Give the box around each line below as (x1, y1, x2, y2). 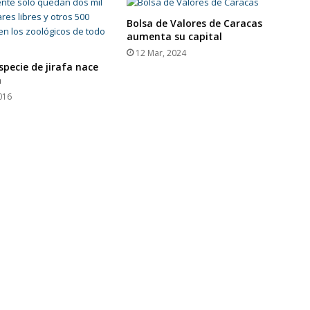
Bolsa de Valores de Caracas (127, 16, 263, 30)
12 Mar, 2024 (136, 46, 187, 59)
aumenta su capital (127, 29, 223, 43)
